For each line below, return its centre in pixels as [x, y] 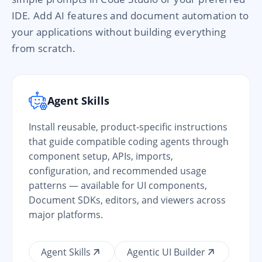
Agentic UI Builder [166, 252]
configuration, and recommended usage [118, 170]
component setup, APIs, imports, [101, 156]
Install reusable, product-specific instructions [128, 127]
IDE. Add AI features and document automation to [130, 15]
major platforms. [66, 214]
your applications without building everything [119, 32]
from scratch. [44, 48]
